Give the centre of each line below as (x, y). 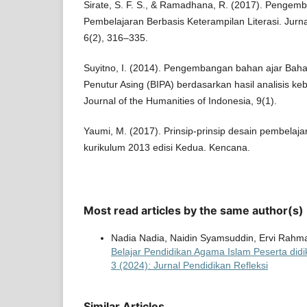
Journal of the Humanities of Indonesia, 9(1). (180, 101)
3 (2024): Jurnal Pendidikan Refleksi (189, 266)
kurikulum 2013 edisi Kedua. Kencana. (167, 148)
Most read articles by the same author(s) (194, 211)
